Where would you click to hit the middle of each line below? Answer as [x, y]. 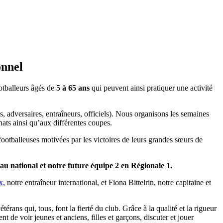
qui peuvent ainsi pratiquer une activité [151, 88]
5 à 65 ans [73, 88]
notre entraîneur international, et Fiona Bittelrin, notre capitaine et [108, 182]
